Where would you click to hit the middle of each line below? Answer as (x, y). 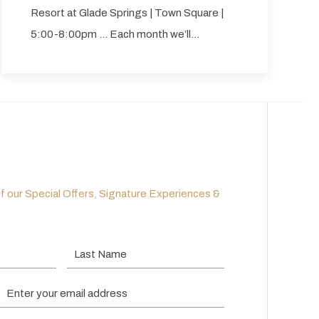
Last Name (91, 250)
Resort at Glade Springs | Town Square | (127, 13)
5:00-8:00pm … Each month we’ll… (115, 35)
